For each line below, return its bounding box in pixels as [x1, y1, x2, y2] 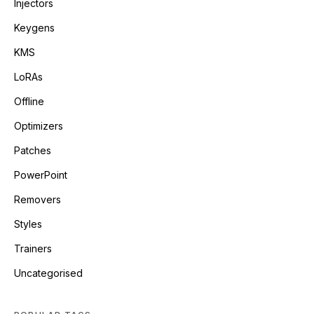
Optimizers [14, 120, 63, 132]
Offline [14, 95, 44, 107]
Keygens [14, 22, 55, 34]
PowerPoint [14, 169, 67, 181]
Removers [14, 193, 61, 205]
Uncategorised [14, 267, 83, 279]
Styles [14, 218, 42, 230]
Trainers [14, 243, 52, 254]
